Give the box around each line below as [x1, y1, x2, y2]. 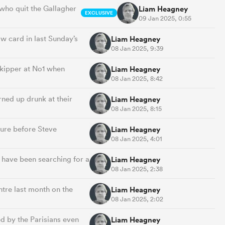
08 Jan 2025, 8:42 [111, 74, 163, 83]
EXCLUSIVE [84, 9, 113, 17]
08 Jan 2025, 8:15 [111, 104, 162, 113]
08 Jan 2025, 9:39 [111, 44, 164, 53]
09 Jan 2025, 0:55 [138, 14, 191, 23]
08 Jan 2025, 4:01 [111, 134, 162, 143]
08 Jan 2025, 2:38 [111, 164, 163, 173]
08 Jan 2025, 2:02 [111, 194, 163, 203]
